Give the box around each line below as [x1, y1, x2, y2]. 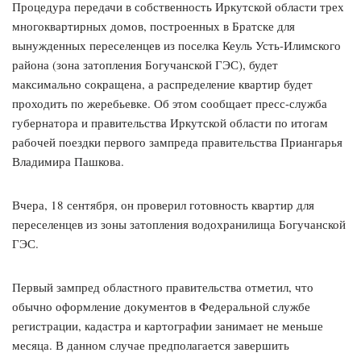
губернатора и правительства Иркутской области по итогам [12, 114, 328, 131]
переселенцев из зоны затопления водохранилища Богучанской [12, 216, 346, 233]
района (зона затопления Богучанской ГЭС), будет [12, 56, 278, 73]
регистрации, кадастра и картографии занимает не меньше [12, 317, 323, 334]
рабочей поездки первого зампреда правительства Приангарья [12, 134, 342, 151]
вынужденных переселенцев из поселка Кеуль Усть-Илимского [12, 37, 341, 54]
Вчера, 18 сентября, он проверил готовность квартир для [12, 197, 314, 214]
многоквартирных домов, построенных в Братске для [12, 18, 295, 35]
